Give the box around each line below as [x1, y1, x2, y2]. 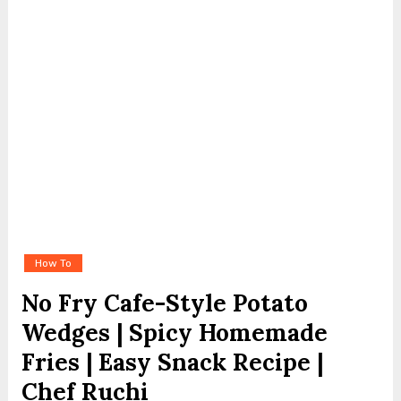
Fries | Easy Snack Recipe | [21, 347, 323, 377]
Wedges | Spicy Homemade [21, 318, 328, 347]
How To [34, 257, 72, 269]
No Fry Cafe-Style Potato [21, 288, 308, 318]
